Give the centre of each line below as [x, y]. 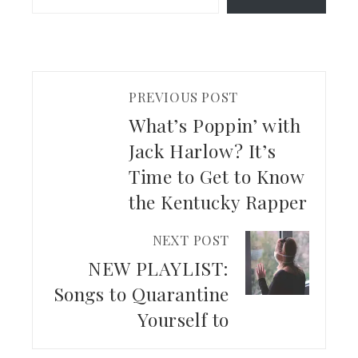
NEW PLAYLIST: [159, 268]
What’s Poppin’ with [215, 125]
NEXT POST [191, 240]
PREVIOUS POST [183, 97]
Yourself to [183, 320]
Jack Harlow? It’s [203, 151]
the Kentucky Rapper [218, 202]
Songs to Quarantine [141, 294]
